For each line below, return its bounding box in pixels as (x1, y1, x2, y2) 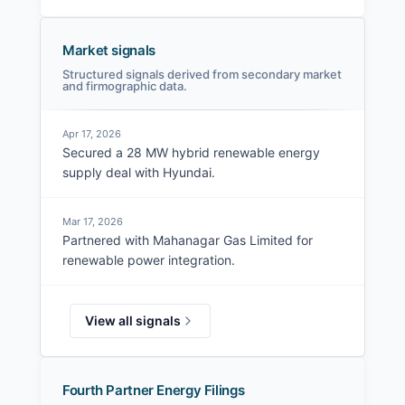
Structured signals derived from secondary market (62, 67, 342, 82)
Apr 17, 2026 (62, 127, 121, 141)
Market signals (62, 42, 155, 60)
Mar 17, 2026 (62, 215, 123, 229)
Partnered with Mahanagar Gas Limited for (62, 232, 313, 249)
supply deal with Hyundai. (62, 165, 215, 181)
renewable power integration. (62, 252, 235, 268)
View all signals (85, 313, 181, 329)
